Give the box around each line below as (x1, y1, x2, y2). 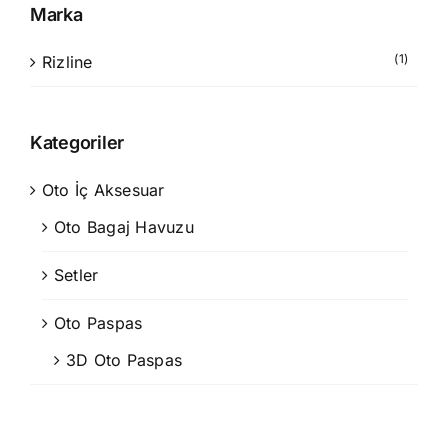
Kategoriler (30, 132, 125, 153)
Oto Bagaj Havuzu (54, 216, 194, 237)
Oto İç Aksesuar (42, 179, 165, 200)
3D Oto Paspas (66, 349, 183, 370)
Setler (54, 264, 99, 285)
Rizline (42, 52, 93, 72)
